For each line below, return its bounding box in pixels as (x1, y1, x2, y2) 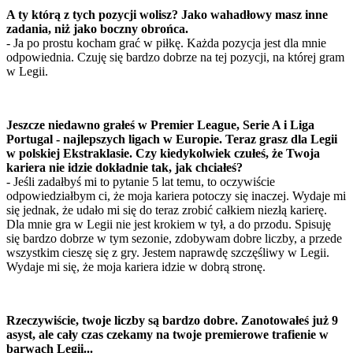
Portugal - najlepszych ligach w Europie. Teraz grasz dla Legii (6, 132, 337, 147)
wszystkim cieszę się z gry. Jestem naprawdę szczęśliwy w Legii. (6, 246, 329, 260)
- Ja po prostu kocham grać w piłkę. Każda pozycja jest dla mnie (6, 36, 326, 50)
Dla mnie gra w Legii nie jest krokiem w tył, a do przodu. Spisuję (6, 217, 331, 232)
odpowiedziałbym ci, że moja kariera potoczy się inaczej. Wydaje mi (6, 189, 346, 203)
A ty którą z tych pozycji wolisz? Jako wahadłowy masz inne (6, 8, 328, 22)
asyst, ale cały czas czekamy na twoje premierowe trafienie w (6, 328, 329, 342)
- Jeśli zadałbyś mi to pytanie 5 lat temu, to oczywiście (6, 175, 275, 189)
